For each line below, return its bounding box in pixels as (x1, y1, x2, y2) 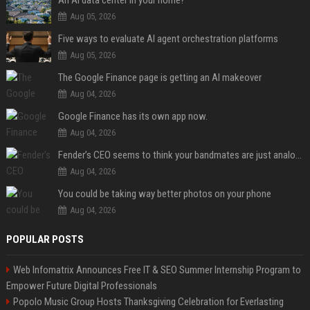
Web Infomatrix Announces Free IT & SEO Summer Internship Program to (12, 263, 301, 276)
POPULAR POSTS (6, 232, 84, 246)
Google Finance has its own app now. (57, 109, 208, 122)
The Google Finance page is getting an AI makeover (57, 71, 262, 84)
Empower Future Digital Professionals (6, 279, 157, 292)
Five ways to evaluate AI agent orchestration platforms (57, 32, 278, 45)
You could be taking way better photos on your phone (57, 187, 271, 200)
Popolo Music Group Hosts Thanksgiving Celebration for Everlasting (12, 295, 284, 308)
